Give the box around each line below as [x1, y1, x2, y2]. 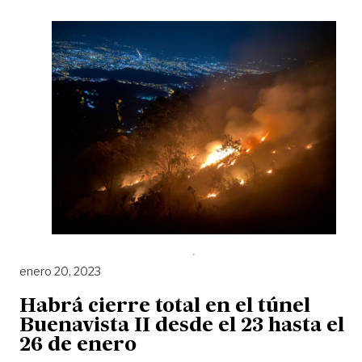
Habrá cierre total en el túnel [19, 297, 310, 318]
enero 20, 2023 [19, 264, 101, 279]
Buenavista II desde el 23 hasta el [19, 317, 344, 337]
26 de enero [19, 336, 137, 356]
